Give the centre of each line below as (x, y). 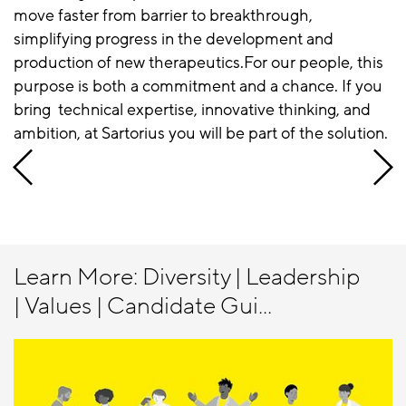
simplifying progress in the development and (174, 39)
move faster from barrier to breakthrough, (163, 15)
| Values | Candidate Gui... (143, 306)
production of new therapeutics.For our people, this (198, 62)
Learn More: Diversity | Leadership (189, 277)
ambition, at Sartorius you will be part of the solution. (201, 133)
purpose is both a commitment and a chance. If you (198, 86)
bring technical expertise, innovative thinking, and (192, 109)
